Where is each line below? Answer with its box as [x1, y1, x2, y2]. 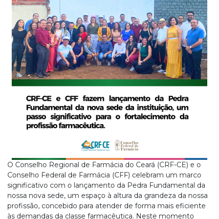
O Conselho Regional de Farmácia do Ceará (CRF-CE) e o [7, 160, 201, 169]
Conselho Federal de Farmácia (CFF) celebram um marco [7, 171, 201, 179]
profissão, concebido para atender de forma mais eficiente [7, 201, 206, 210]
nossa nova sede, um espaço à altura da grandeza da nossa [7, 191, 208, 200]
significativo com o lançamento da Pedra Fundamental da [7, 181, 205, 190]
